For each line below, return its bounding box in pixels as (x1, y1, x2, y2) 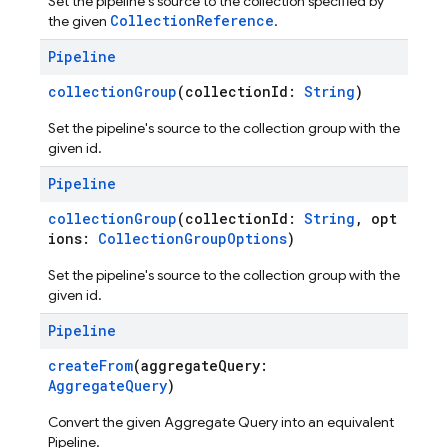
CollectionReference (110, 11, 274, 30)
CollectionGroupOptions (98, 229, 287, 248)
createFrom (48, 356, 133, 375)
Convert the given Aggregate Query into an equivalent (48, 413, 394, 431)
